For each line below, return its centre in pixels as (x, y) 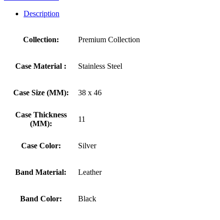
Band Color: (41, 198)
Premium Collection (109, 39)
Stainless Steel (100, 66)
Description (41, 13)
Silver (87, 145)
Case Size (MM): (41, 92)
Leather (90, 172)
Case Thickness (41, 114)
